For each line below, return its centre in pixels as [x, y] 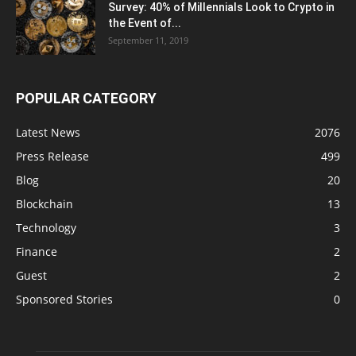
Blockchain [44, 204]
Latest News [48, 132]
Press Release [52, 156]
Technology [46, 228]
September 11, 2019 [148, 40]
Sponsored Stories [64, 299]
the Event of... [145, 23]
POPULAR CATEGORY [86, 98]
